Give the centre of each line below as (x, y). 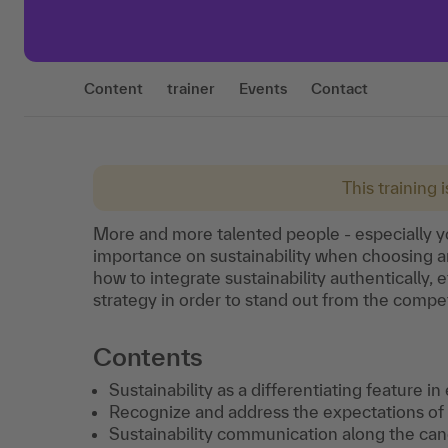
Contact (339, 88)
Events (263, 88)
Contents (148, 356)
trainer (191, 88)
